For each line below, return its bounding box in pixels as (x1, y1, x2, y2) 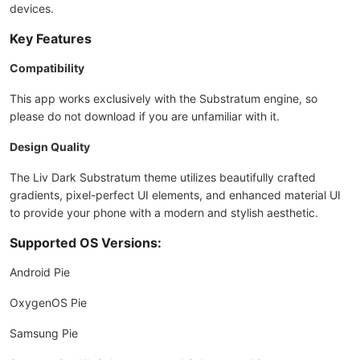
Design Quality (10, 140, 90, 153)
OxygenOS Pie (10, 296, 87, 309)
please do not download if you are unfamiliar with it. (10, 109, 280, 123)
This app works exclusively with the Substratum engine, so (10, 92, 317, 105)
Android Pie (10, 265, 70, 279)
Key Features (10, 31, 92, 47)
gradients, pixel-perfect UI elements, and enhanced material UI (10, 188, 341, 202)
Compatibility (10, 61, 84, 75)
